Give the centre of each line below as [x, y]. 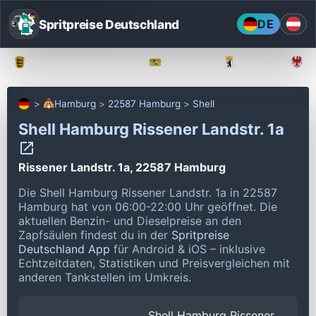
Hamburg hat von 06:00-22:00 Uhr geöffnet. [139, 206]
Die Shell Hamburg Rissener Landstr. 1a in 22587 [148, 192]
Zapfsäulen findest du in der [95, 235]
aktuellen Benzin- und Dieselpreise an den [130, 220]
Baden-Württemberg [82, 62]
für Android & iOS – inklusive [188, 249]
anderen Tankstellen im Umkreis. [105, 277]
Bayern [187, 62]
